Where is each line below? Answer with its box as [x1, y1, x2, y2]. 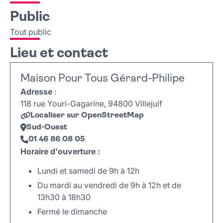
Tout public [10, 27, 51, 37]
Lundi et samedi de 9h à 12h [37, 166, 139, 176]
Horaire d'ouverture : [20, 146, 100, 157]
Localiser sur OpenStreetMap [30, 111, 144, 120]
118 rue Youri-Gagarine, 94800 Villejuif [20, 99, 162, 109]
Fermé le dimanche [37, 207, 107, 217]
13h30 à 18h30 [37, 192, 91, 203]
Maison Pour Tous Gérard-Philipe [20, 73, 185, 85]
